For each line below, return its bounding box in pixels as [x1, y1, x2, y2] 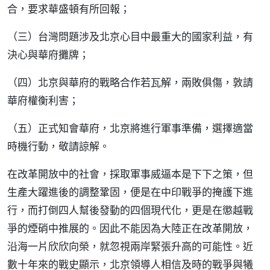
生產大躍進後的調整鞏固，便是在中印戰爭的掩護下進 [7, 185, 253, 199]
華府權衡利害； [7, 93, 79, 107]
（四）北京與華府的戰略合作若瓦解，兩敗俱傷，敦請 [7, 75, 253, 89]
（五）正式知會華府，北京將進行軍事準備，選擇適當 [7, 121, 253, 135]
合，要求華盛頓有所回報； [7, 2, 130, 16]
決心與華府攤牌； [7, 48, 89, 61]
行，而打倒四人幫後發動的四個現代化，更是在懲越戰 [7, 203, 253, 217]
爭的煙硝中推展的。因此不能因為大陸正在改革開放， [7, 221, 253, 235]
